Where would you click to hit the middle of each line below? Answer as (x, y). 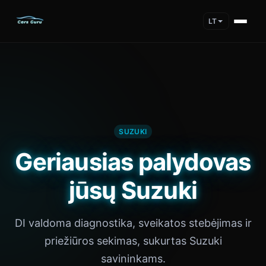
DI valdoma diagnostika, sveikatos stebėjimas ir (133, 223)
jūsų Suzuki (133, 190)
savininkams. (133, 259)
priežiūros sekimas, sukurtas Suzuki (133, 241)
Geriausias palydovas (133, 162)
